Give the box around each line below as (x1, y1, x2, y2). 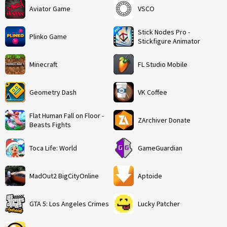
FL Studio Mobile (138, 60, 187, 69)
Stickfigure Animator (138, 36, 200, 46)
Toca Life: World (29, 143, 77, 153)
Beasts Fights (29, 120, 71, 129)
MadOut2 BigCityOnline (29, 171, 99, 180)
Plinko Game (29, 32, 67, 41)
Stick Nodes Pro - (138, 27, 190, 36)
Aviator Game (29, 4, 70, 13)
